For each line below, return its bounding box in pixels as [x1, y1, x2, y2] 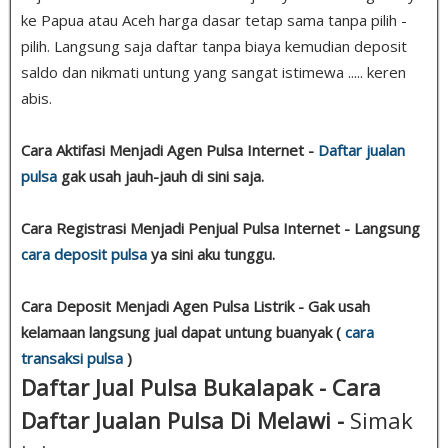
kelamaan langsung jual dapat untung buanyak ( [21, 321, 345, 342]
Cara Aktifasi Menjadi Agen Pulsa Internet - [21, 139, 318, 160]
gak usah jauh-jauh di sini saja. [57, 165, 264, 186]
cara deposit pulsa [21, 243, 147, 264]
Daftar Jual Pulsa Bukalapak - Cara [21, 371, 381, 402]
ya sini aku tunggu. [147, 243, 275, 264]
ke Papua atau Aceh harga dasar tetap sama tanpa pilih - [21, 9, 407, 30]
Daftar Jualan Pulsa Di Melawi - [21, 404, 350, 435]
